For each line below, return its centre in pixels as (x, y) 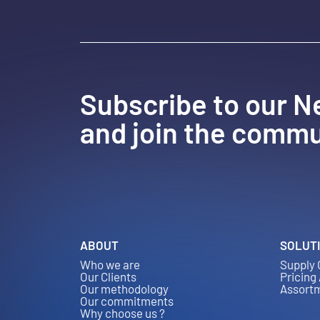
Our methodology (124, 289)
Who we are (110, 264)
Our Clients (108, 276)
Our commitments (127, 301)
